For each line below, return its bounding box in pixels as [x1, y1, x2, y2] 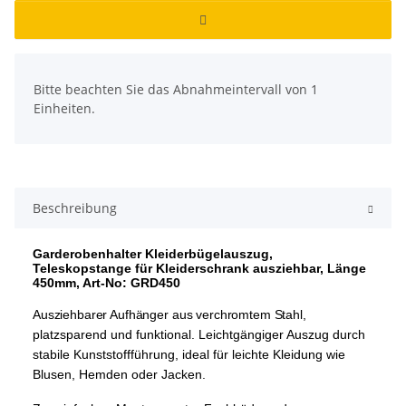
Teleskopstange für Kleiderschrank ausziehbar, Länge [33, 261, 366, 276]
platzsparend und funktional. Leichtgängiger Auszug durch [33, 327, 365, 343]
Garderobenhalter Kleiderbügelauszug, [33, 246, 273, 262]
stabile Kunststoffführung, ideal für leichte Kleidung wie [33, 347, 345, 362]
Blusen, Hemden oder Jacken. [33, 367, 206, 382]
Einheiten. [34, 100, 95, 118]
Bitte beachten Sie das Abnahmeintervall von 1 [34, 81, 318, 99]
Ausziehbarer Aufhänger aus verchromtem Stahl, [33, 307, 306, 323]
